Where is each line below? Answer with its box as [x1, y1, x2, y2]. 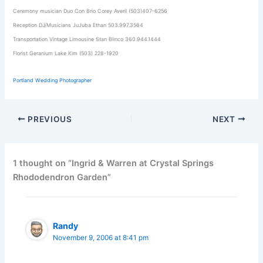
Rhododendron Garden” [13, 171, 112, 183]
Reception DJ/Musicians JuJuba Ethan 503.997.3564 [13, 21, 144, 28]
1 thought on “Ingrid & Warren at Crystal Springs [13, 157, 214, 168]
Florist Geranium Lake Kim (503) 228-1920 [13, 49, 119, 56]
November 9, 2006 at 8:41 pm [53, 233, 149, 242]
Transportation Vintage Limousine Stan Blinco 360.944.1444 [13, 35, 161, 42]
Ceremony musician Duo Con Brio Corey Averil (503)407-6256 [13, 7, 168, 14]
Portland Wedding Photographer [13, 76, 92, 83]
